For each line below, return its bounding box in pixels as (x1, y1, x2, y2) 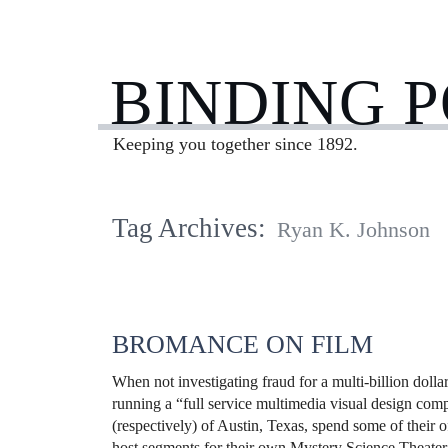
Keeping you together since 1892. (113, 134, 359, 155)
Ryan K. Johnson (277, 218, 431, 243)
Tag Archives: (112, 213, 266, 244)
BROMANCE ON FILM (112, 330, 373, 360)
